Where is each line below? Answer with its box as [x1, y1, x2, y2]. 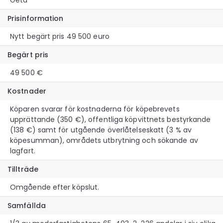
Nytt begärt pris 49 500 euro [10, 31, 110, 41]
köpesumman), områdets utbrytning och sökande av [10, 135, 198, 145]
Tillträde [7, 164, 38, 174]
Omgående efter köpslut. [10, 182, 100, 192]
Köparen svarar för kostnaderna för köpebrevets [10, 104, 180, 114]
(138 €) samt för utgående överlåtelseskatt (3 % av [10, 124, 192, 135]
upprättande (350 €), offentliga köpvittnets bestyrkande [10, 114, 211, 124]
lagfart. [10, 145, 35, 156]
